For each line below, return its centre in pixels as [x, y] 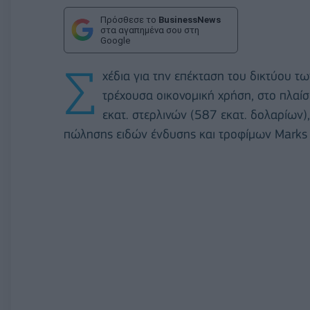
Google [115, 40]
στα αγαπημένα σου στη [150, 30]
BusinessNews [190, 19]
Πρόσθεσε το [129, 19]
